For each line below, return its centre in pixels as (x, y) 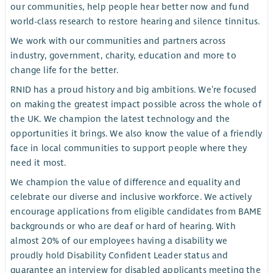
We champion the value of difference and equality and (126, 182)
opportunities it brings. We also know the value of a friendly (136, 133)
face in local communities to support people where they (129, 148)
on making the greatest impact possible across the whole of (136, 104)
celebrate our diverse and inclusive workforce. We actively (131, 197)
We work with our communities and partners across (118, 41)
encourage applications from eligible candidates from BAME (136, 211)
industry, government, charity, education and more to (123, 55)
